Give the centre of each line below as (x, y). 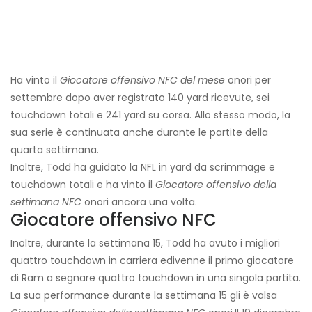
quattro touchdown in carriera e (88, 261)
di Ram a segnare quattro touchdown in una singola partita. (156, 278)
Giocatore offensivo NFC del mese (142, 80)
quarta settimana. (55, 150)
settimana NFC (46, 202)
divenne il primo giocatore (230, 261)
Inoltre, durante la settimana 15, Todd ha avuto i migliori (145, 243)
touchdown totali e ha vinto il (83, 185)
